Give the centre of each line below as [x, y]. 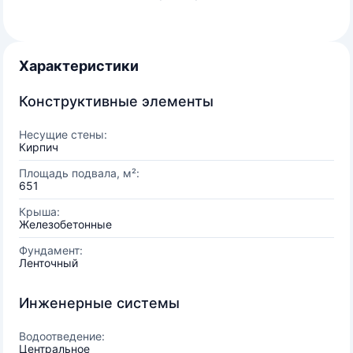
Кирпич [39, 147]
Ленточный [48, 263]
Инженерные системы [99, 303]
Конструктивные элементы [116, 101]
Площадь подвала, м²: [79, 173]
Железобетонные [65, 224]
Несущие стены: [63, 134]
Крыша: [39, 212]
